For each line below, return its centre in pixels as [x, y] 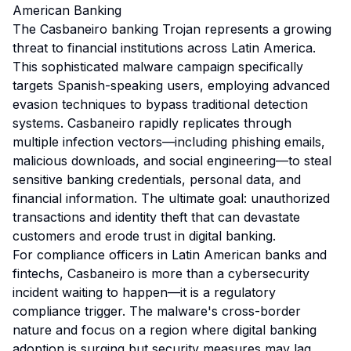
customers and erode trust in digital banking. [144, 236]
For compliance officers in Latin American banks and [170, 255]
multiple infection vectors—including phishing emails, [169, 142]
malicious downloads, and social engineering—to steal [172, 161]
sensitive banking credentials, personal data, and [157, 179]
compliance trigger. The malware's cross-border [157, 311]
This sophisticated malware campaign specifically [158, 67]
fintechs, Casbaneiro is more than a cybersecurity [161, 273]
